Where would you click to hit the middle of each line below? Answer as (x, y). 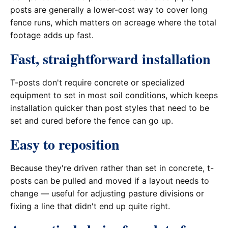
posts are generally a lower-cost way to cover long (109, 10)
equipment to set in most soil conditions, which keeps (114, 95)
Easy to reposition (65, 144)
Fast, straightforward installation (110, 59)
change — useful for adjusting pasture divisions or (107, 193)
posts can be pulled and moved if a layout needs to (110, 180)
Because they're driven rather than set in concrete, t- (112, 168)
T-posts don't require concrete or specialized (97, 82)
